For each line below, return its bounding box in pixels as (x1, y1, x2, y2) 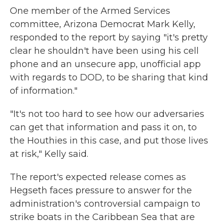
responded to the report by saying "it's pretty (10, 32, 208, 43)
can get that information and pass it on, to (10, 122, 197, 133)
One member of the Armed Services (10, 5, 170, 16)
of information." (10, 85, 80, 96)
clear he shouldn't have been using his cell (10, 45, 199, 56)
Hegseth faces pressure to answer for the (10, 185, 192, 196)
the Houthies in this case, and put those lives (10, 135, 208, 146)
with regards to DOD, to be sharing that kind (10, 72, 208, 83)
